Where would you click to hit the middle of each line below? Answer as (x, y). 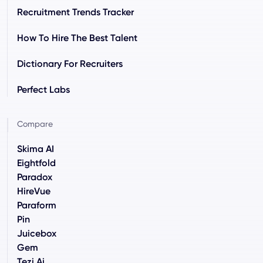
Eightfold (36, 163)
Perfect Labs (43, 89)
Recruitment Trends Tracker (75, 12)
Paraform (37, 205)
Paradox (35, 177)
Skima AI (36, 149)
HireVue (34, 191)
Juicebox (37, 233)
